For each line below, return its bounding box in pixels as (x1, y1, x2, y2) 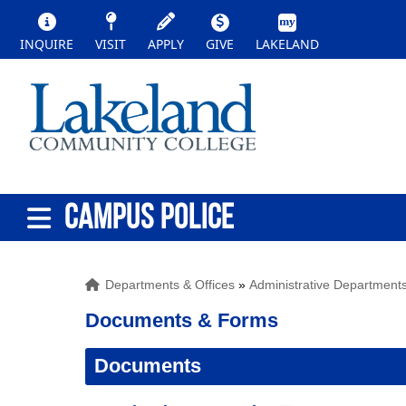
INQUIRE (20, 35, 73, 53)
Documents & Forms (85, 309, 279, 332)
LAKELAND (256, 35, 319, 53)
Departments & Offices (105, 277, 236, 292)
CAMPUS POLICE (64, 198, 235, 236)
